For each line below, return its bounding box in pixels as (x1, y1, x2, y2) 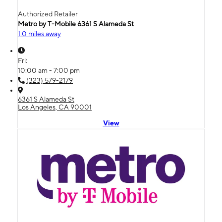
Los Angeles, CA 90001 (18, 103, 92, 111)
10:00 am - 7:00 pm (18, 66, 80, 74)
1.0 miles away (18, 29, 61, 38)
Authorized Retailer (18, 9, 78, 18)
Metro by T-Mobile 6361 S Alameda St (18, 19, 134, 28)
